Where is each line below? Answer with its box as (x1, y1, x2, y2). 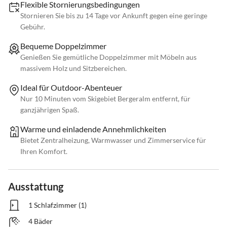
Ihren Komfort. (20, 147, 67, 156)
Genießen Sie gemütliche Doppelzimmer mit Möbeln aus (20, 53, 197, 62)
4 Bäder (28, 217, 53, 226)
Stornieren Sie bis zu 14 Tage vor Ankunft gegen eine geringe (20, 11, 207, 20)
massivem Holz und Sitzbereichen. (20, 64, 127, 73)
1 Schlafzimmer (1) (28, 201, 87, 210)
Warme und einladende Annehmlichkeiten (20, 124, 166, 134)
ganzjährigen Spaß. (20, 105, 79, 115)
